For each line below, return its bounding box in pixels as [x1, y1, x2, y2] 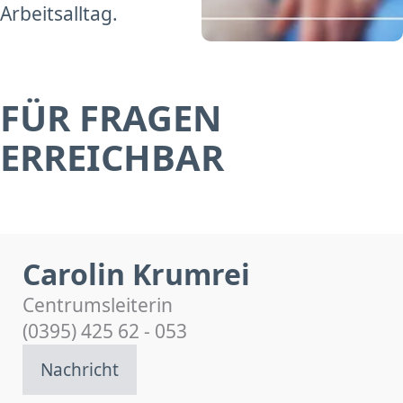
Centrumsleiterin [22, 291, 173, 318]
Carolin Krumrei [22, 254, 250, 293]
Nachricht [40, 357, 119, 381]
